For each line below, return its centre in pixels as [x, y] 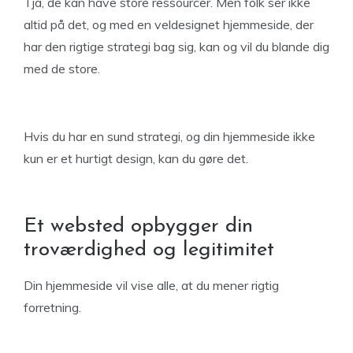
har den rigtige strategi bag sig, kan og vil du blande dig [176, 46]
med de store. [62, 69]
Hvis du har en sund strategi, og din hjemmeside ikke [169, 136]
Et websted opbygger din [138, 227]
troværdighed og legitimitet [149, 250]
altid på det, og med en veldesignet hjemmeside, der [169, 24]
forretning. [52, 307]
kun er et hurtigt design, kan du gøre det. [136, 158]
